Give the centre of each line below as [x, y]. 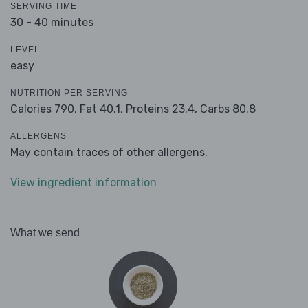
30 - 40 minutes [52, 23]
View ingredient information [84, 183]
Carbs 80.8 [228, 109]
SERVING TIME [44, 7]
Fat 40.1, [101, 109]
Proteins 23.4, [162, 109]
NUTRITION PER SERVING [69, 93]
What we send [45, 233]
